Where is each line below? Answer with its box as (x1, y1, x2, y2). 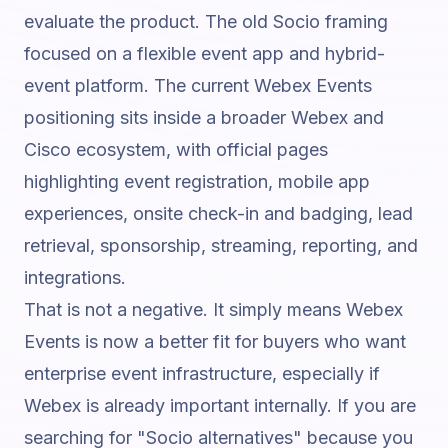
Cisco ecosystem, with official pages (24, 139, 328, 160)
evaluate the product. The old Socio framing (24, 11, 388, 32)
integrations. (24, 267, 126, 288)
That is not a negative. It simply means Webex (24, 299, 403, 320)
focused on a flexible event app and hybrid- (24, 43, 385, 64)
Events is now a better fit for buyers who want (24, 331, 406, 352)
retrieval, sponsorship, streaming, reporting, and (24, 235, 418, 256)
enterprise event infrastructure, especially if (24, 363, 380, 384)
